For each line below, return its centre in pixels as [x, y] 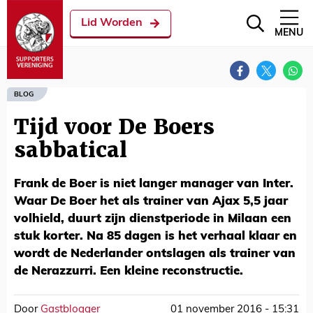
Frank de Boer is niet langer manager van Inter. [154, 184]
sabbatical [71, 150]
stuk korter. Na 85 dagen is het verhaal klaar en [155, 236]
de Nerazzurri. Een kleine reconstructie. [129, 271]
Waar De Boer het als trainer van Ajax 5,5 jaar [151, 202]
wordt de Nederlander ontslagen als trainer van [155, 254]
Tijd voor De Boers [114, 127]
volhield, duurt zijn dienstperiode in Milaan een [153, 219]
